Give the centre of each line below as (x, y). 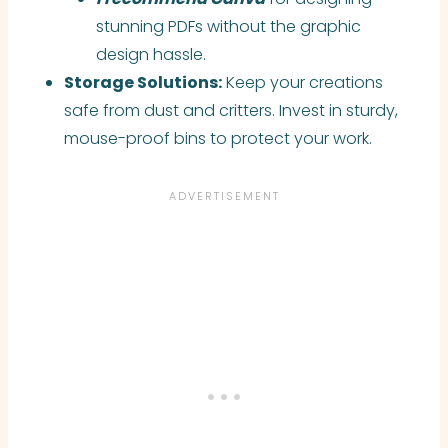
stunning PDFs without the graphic (228, 26)
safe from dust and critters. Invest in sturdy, (231, 110)
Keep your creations (302, 82)
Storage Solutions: (143, 82)
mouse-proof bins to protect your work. (218, 138)
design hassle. (151, 54)
